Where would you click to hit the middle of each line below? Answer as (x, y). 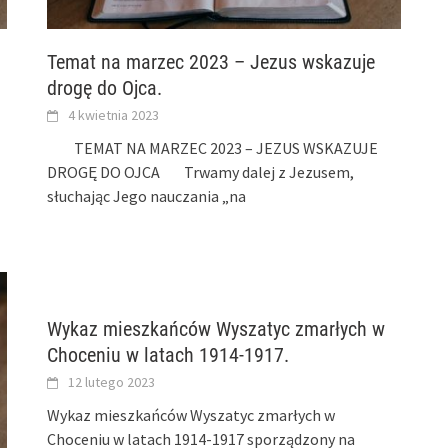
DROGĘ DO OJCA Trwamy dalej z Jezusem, (201, 171)
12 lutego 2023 (112, 381)
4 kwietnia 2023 (114, 114)
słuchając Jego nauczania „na (147, 195)
